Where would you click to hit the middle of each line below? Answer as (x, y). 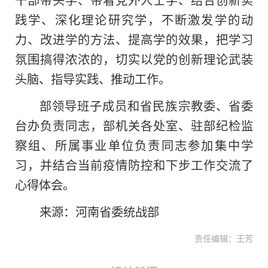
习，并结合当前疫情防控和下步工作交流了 (134, 165)
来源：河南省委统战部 (99, 211)
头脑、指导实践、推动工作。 (93, 79)
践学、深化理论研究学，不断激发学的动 (134, 19)
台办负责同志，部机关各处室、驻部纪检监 (134, 125)
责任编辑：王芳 (222, 238)
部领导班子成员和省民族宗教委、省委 (146, 106)
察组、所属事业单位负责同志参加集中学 (134, 145)
